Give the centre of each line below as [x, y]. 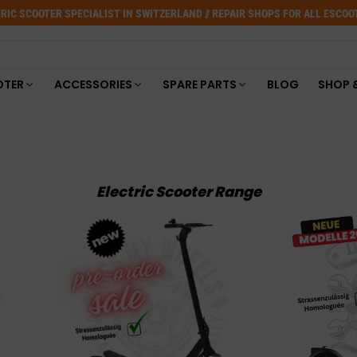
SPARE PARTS [199, 84]
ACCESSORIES [93, 84]
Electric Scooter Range [178, 192]
